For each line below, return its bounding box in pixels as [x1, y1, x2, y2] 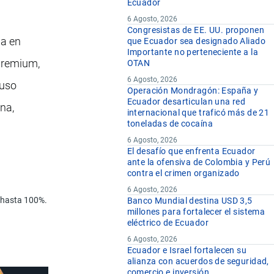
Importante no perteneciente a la [127, 47, 258, 57]
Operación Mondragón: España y [127, 86, 259, 96]
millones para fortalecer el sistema [127, 207, 265, 217]
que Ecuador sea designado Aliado [127, 36, 265, 46]
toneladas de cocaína [127, 119, 213, 129]
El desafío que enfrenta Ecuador [127, 146, 256, 157]
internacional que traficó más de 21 [127, 108, 270, 118]
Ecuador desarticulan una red [127, 97, 246, 107]
